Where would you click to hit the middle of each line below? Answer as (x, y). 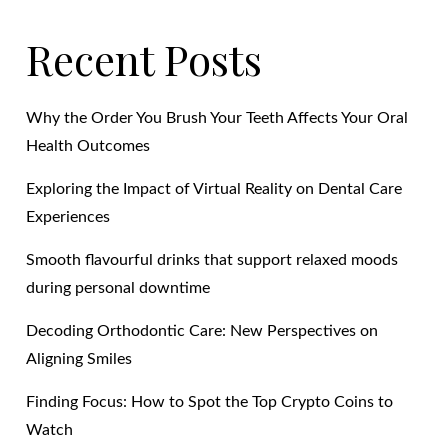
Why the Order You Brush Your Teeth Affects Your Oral (217, 118)
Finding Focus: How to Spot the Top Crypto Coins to (210, 402)
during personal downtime (118, 288)
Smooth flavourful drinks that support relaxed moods (212, 260)
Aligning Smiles (79, 359)
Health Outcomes (88, 146)
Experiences (68, 217)
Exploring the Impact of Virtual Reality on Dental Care (214, 189)
